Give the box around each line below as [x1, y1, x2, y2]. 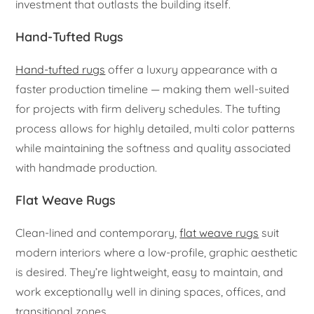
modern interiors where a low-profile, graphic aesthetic [15, 245, 298, 259]
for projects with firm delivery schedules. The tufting [15, 101, 281, 116]
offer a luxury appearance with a [105, 62, 278, 76]
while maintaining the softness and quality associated [15, 140, 292, 155]
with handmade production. [15, 160, 158, 175]
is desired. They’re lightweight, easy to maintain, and [15, 264, 284, 279]
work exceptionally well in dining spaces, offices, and [15, 284, 287, 299]
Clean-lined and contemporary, [15, 225, 180, 240]
